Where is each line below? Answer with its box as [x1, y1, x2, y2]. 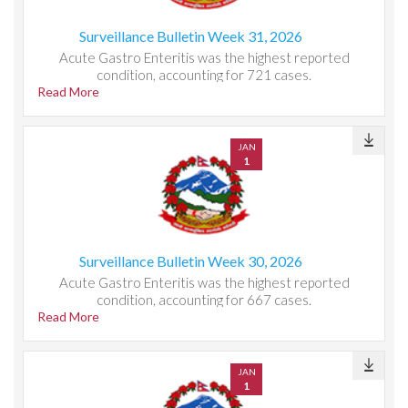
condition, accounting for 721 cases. [97, 66, 311, 83]
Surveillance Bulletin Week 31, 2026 [78, 27, 302, 45]
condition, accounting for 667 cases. [97, 291, 311, 308]
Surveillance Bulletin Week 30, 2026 [78, 252, 302, 270]
